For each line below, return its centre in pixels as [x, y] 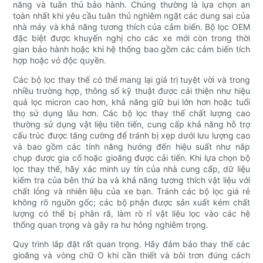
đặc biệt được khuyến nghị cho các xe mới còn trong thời [131, 38]
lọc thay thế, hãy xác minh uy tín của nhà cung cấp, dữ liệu [131, 169]
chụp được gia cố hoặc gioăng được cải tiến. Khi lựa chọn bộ [131, 158]
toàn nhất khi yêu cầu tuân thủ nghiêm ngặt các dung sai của [131, 16]
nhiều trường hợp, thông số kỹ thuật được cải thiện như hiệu [131, 91]
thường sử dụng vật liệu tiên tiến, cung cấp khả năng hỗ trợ [131, 124]
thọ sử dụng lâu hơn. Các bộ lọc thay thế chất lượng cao [131, 113]
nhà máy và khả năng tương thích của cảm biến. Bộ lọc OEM [131, 27]
